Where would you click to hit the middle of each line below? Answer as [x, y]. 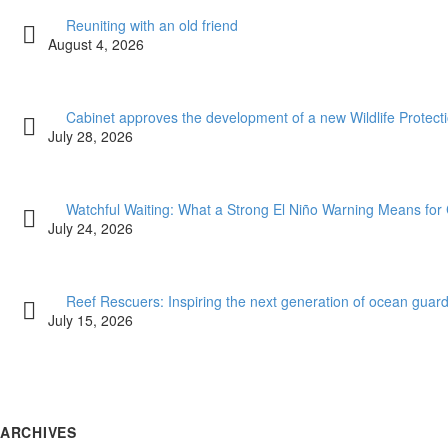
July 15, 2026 [90, 319]
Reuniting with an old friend [152, 24]
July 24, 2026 [90, 227]
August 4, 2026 [96, 43]
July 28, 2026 [90, 135]
